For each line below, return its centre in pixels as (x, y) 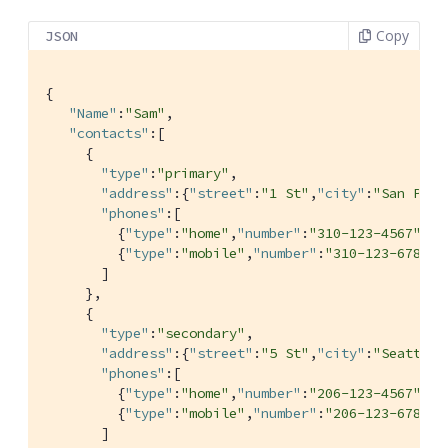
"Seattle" (409, 353)
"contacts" (109, 133)
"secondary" (201, 333)
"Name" (93, 113)
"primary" (193, 173)
